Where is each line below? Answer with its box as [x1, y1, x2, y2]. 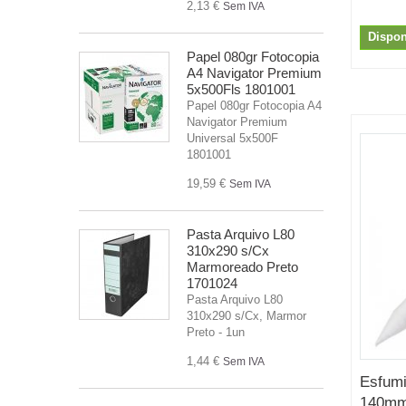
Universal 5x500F [187, 130, 278, 145]
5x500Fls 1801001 [187, 81, 295, 97]
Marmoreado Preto [187, 258, 298, 275]
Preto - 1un [187, 324, 245, 339]
